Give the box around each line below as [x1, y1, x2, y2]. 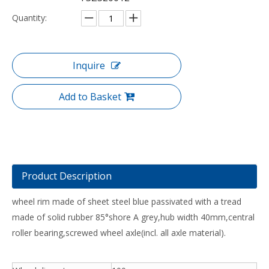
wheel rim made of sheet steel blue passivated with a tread [12, 196, 241, 207]
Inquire [73, 59, 105, 72]
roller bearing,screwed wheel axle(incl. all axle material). [12, 227, 226, 238]
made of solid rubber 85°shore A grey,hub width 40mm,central [12, 211, 255, 223]
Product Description [22, 169, 112, 183]
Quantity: [12, 12, 47, 23]
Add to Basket [59, 90, 121, 103]
